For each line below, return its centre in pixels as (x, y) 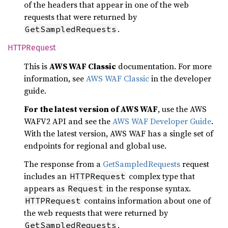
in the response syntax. (148, 188)
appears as (45, 188)
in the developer (180, 78)
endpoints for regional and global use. (95, 146)
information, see (55, 78)
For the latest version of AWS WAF (91, 109)
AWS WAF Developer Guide (162, 121)
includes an (46, 176)
